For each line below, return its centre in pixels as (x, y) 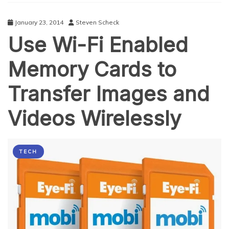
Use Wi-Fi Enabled (98, 44)
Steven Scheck (97, 22)
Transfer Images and (109, 94)
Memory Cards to (92, 69)
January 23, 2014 (39, 22)
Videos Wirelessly (94, 118)
